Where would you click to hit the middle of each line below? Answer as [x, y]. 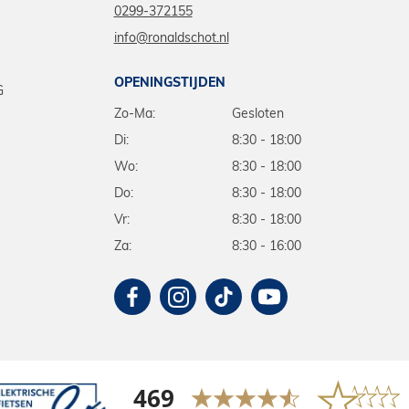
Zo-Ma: [134, 115]
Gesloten [258, 115]
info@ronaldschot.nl [171, 39]
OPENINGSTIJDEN [169, 84]
